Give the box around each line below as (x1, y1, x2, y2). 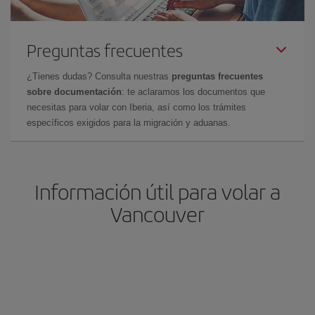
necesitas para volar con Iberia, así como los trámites (27, 102, 246, 112)
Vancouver (110, 199, 205, 229)
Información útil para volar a (34, 176, 281, 206)
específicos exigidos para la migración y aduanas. (27, 117, 231, 128)
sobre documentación (27, 86, 122, 97)
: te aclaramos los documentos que (122, 86, 265, 97)
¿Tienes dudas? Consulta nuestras (27, 71, 172, 82)
